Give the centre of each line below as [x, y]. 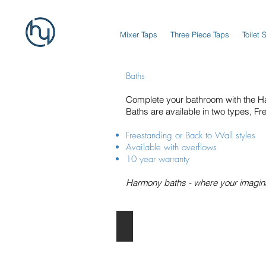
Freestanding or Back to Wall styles [191, 135]
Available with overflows [171, 147]
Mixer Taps [139, 34]
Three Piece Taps [200, 34]
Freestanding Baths [167, 225]
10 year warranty [158, 159]
